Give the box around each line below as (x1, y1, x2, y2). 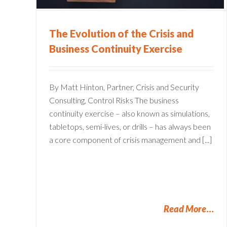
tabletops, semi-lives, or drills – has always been (49, 122, 211, 131)
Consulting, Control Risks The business (49, 95, 179, 105)
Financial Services (127, 4, 174, 12)
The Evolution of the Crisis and (49, 27, 194, 40)
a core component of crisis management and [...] (49, 135, 212, 144)
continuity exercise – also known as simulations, (49, 108, 210, 118)
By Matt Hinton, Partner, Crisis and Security (49, 82, 199, 92)
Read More (163, 203, 206, 214)
